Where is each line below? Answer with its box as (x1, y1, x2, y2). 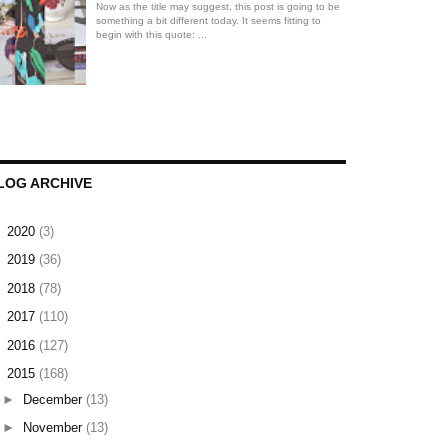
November (22, 420, 86, 436)
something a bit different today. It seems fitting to (96, 15, 321, 27)
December (22, 391, 86, 407)
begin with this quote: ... (96, 29, 207, 41)
